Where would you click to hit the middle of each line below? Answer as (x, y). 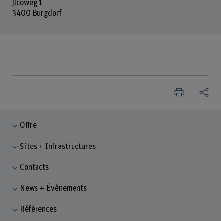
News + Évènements (54, 188)
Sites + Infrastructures (58, 146)
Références (38, 209)
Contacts (35, 167)
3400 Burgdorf (37, 13)
